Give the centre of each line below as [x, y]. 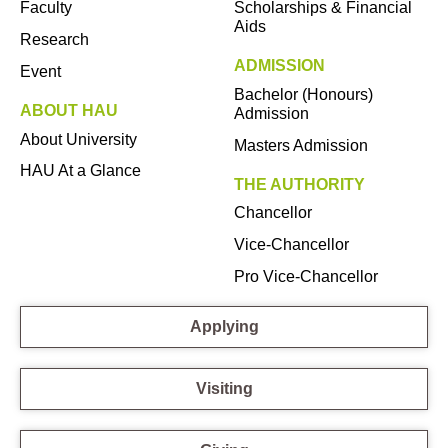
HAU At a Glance [80, 171]
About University [78, 139]
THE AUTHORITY [299, 184]
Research [54, 40]
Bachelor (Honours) [303, 94]
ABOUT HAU [69, 111]
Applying [224, 326]
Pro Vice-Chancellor [306, 276]
